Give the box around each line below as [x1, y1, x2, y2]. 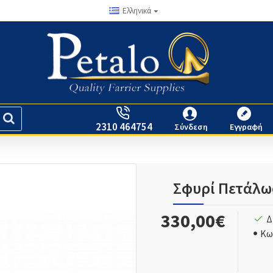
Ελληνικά [122, 5, 151, 16]
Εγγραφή [230, 121, 263, 132]
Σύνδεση [174, 121, 208, 132]
